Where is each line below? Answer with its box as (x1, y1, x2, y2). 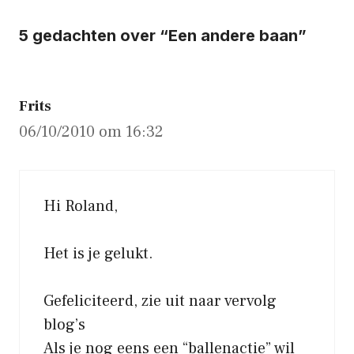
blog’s (43, 314, 85, 335)
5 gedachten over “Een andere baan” (19, 25, 307, 45)
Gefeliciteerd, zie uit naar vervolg (43, 290, 277, 311)
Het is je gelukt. (43, 243, 153, 264)
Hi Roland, (43, 195, 118, 217)
